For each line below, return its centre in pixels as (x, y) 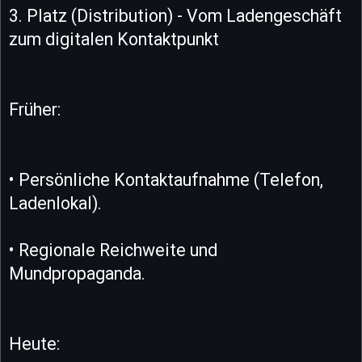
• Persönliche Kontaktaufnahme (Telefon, (166, 179)
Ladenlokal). (55, 203)
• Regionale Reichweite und (113, 250)
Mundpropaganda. (77, 273)
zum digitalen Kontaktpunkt (114, 39)
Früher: (35, 109)
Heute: (34, 343)
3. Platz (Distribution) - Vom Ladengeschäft (175, 15)
